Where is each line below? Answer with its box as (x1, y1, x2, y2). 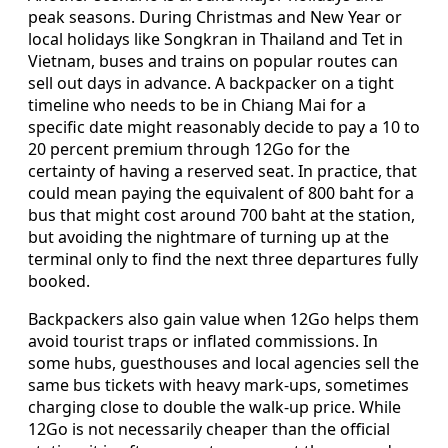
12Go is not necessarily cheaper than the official (28, 418, 390, 441)
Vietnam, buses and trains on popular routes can (28, 50, 398, 73)
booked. (28, 270, 90, 293)
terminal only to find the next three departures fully (28, 248, 418, 271)
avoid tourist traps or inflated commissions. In (28, 330, 378, 353)
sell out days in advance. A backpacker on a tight (28, 72, 394, 95)
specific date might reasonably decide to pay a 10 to (28, 116, 420, 139)
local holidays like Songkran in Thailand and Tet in (28, 28, 403, 51)
